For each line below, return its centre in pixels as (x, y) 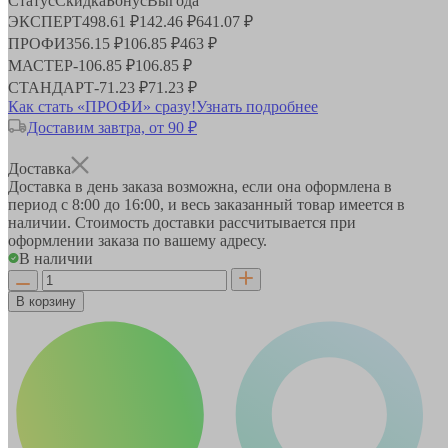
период (34, 204)
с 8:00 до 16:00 (110, 204)
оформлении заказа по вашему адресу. (137, 240)
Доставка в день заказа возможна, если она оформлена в (200, 186)
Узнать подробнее (257, 106)
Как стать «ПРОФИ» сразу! (102, 106)
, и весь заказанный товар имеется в (282, 204)
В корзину (46, 301)
